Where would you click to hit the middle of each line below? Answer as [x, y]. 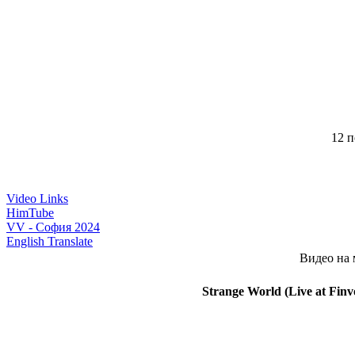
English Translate [50, 242]
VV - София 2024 [53, 227]
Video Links [37, 199]
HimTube [30, 213]
